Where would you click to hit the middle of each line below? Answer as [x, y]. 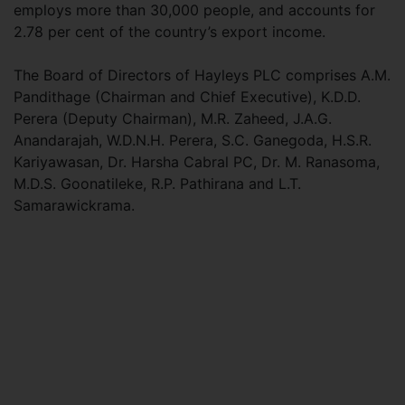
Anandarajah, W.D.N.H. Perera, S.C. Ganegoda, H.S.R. [193, 140]
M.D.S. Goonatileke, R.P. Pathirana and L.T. [157, 184]
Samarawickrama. [74, 205]
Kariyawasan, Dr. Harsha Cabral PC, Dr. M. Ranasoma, [197, 162]
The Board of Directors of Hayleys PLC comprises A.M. [202, 75]
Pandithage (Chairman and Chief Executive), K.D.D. [187, 97]
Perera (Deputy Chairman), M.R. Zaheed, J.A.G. [173, 118]
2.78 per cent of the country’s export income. [170, 32]
